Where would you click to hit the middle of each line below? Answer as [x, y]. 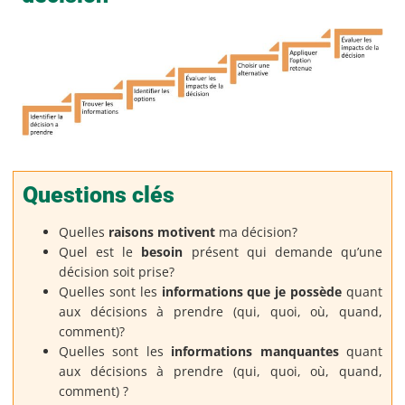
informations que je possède [252, 292]
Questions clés [99, 195]
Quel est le [96, 252]
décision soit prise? [117, 272]
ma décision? [256, 232]
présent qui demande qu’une [283, 252]
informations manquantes [255, 352]
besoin [158, 252]
